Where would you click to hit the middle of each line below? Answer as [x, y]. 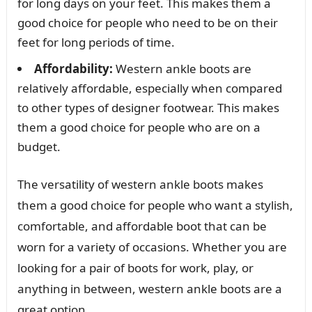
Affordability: [73, 68]
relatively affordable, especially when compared [149, 88]
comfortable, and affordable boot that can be [142, 226]
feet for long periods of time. [96, 42]
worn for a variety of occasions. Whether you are [152, 247]
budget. [39, 146]
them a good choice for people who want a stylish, [155, 205]
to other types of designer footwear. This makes [148, 107]
